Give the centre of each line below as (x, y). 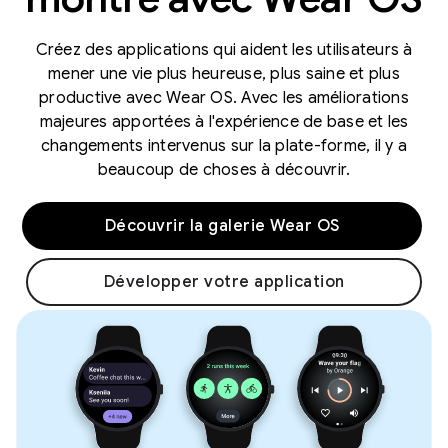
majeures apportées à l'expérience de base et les (224, 122)
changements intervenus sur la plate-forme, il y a (224, 146)
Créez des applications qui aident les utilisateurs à (224, 50)
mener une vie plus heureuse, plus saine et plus (224, 74)
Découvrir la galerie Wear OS (222, 226)
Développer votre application (224, 282)
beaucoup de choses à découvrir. (224, 170)
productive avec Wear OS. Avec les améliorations (224, 98)
